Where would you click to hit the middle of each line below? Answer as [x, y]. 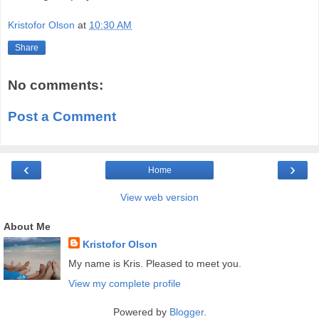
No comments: [56, 85]
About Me [27, 227]
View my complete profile [124, 283]
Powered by [141, 312]
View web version [159, 198]
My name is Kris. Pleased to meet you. [155, 264]
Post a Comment [62, 116]
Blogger [186, 312]
